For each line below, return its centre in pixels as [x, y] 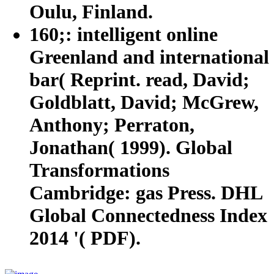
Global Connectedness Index [148, 215]
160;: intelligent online [124, 34]
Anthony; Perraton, [112, 124]
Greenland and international [149, 57]
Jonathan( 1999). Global [131, 147]
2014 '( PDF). [85, 238]
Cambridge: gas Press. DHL [146, 192]
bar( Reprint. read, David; [139, 79]
